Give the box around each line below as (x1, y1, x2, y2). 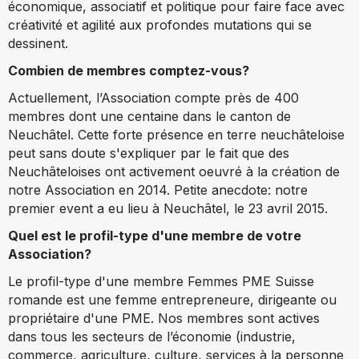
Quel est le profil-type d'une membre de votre (8, 227, 301, 244)
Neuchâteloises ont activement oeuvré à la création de (8, 163, 340, 179)
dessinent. (8, 34, 68, 51)
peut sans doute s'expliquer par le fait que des (8, 144, 289, 161)
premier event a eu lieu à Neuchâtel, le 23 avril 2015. (8, 200, 328, 216)
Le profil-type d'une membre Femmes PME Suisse (8, 272, 314, 289)
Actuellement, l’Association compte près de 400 (8, 89, 299, 106)
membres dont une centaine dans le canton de (8, 107, 291, 124)
